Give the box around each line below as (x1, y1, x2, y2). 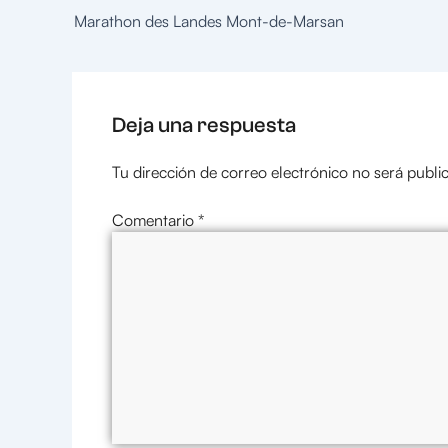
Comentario (112, 210, 198, 231)
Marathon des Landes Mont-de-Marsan (74, 10, 344, 31)
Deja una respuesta (112, 112, 296, 137)
